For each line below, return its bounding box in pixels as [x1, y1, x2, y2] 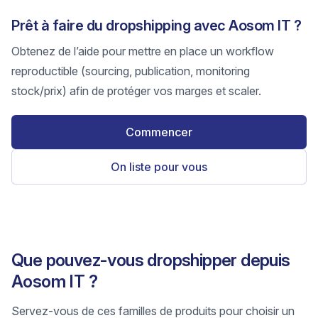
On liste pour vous [111, 160, 207, 174]
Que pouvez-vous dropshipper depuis [11, 250, 290, 270]
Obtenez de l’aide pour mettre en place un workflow [11, 44, 274, 58]
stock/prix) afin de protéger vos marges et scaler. [11, 84, 261, 98]
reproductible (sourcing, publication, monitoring [11, 64, 250, 78]
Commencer [126, 125, 192, 139]
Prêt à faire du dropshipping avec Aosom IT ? [11, 17, 301, 34]
